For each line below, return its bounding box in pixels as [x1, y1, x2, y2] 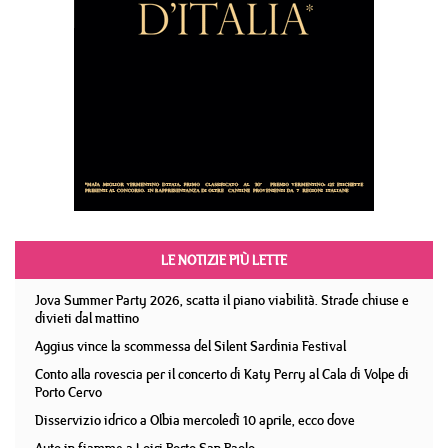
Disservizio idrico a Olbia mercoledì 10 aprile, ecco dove [35, 410, 355, 430]
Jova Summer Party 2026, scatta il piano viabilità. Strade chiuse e [35, 290, 409, 310]
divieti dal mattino [35, 308, 139, 328]
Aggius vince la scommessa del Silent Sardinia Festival [35, 336, 346, 356]
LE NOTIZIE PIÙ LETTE [161, 250, 287, 270]
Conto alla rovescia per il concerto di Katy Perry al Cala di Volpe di [35, 364, 409, 384]
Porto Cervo [35, 382, 102, 402]
